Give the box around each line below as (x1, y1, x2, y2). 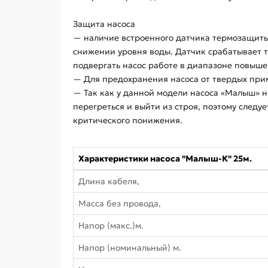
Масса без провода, (78, 198, 161, 209)
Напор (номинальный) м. (78, 242, 181, 253)
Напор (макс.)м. (78, 220, 144, 231)
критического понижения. (73, 115, 182, 126)
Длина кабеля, (78, 176, 139, 187)
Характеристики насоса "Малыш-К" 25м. (78, 153, 252, 164)
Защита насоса (73, 19, 135, 29)
